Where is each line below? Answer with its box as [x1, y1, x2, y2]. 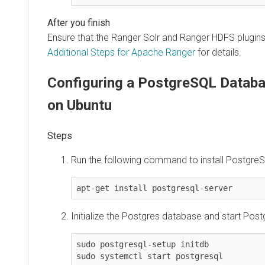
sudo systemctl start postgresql [76, 251, 223, 261]
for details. [195, 47, 241, 59]
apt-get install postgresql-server [76, 183, 232, 193]
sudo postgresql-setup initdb [76, 240, 209, 250]
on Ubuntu [47, 97, 112, 114]
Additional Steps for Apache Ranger [47, 47, 195, 59]
